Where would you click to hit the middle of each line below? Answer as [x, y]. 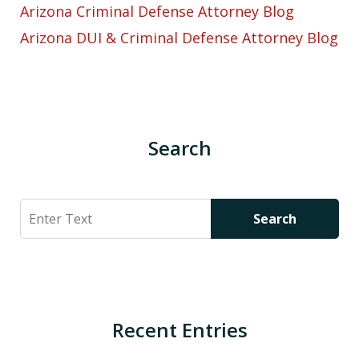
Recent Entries [179, 330]
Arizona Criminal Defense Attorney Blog [157, 12]
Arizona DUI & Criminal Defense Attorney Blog [179, 38]
